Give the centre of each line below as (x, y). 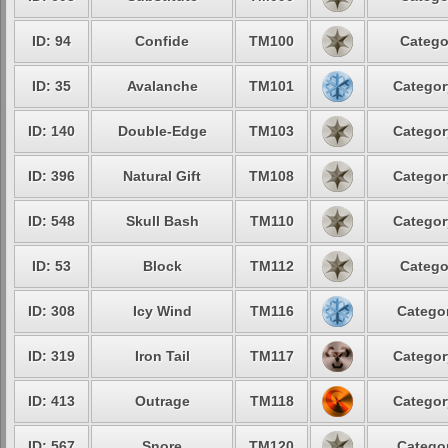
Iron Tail (162, 356)
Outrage (162, 401)
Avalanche (162, 86)
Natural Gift (162, 176)
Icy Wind (162, 311)
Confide (162, 41)
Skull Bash (162, 221)
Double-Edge (162, 131)
